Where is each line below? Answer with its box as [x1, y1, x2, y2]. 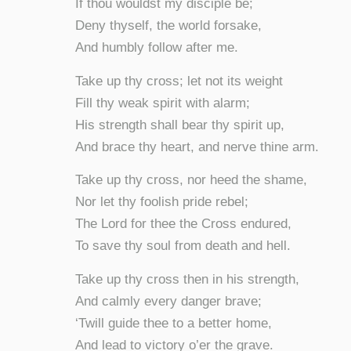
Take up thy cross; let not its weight [75, 73, 284, 89]
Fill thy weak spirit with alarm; [75, 95, 251, 110]
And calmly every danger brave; [75, 293, 262, 309]
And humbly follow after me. [75, 40, 239, 56]
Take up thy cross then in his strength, [75, 271, 300, 287]
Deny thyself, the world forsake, [75, 18, 262, 34]
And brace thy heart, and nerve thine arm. [75, 139, 320, 154]
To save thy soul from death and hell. [75, 238, 291, 254]
